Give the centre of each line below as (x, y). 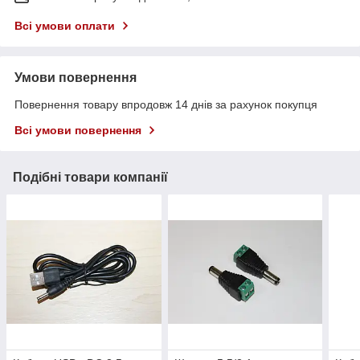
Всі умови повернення (78, 131)
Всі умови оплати (65, 26)
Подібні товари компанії (90, 178)
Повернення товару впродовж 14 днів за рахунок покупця (166, 105)
